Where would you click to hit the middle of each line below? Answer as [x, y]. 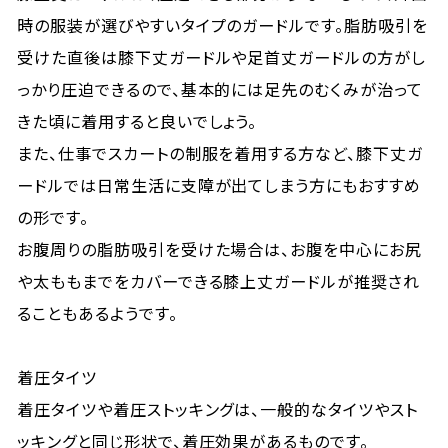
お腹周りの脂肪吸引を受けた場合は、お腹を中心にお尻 [220, 249]
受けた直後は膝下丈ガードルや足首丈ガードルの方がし [222, 57]
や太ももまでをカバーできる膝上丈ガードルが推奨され [219, 281]
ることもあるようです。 [97, 313]
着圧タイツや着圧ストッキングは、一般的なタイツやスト [217, 409]
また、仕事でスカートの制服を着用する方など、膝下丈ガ [220, 153]
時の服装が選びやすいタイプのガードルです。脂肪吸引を [222, 25]
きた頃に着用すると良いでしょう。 [137, 121]
